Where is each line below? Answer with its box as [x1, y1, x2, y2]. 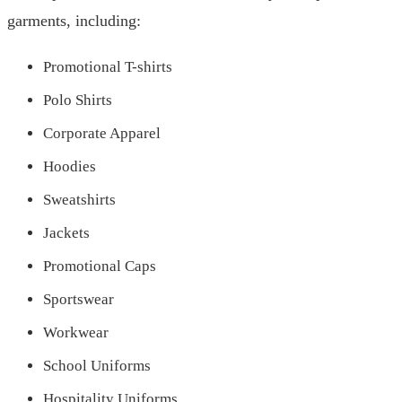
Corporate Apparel [43, 125, 161, 142]
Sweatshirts [43, 191, 116, 208]
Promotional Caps [43, 258, 156, 275]
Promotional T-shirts [43, 58, 172, 75]
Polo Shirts [43, 92, 112, 109]
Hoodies [43, 158, 96, 175]
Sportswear [43, 291, 114, 308]
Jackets [43, 224, 90, 241]
